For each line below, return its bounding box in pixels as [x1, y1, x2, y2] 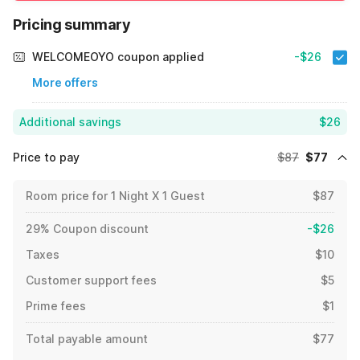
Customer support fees [26, 273, 157, 288]
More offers [32, 76, 98, 90]
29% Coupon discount [26, 222, 149, 236]
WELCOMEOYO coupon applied [32, 50, 204, 64]
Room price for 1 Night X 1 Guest [26, 189, 205, 203]
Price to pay [13, 150, 80, 165]
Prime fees [26, 299, 86, 313]
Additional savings [19, 115, 121, 129]
